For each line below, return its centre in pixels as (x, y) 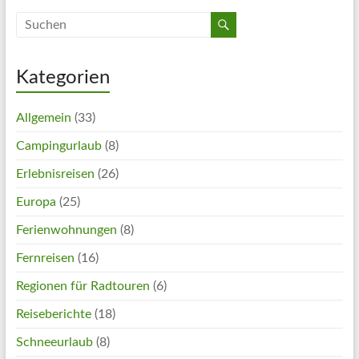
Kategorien (63, 78)
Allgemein (43, 118)
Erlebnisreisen (55, 174)
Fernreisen (45, 258)
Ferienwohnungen (66, 230)
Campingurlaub (58, 146)
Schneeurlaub (54, 342)
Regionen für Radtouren (83, 286)
